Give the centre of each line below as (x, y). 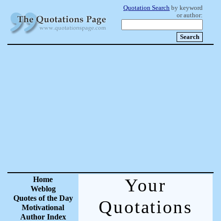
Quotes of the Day (43, 198)
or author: (190, 15)
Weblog (43, 189)
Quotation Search (147, 8)
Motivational (43, 207)
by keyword (186, 8)
